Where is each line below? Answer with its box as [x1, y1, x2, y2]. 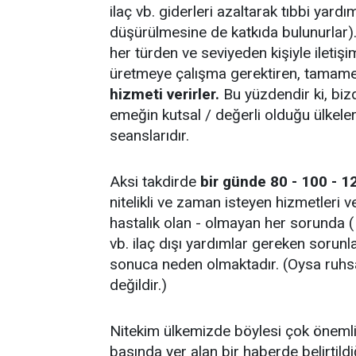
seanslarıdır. [110, 126, 189, 145]
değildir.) [110, 276, 167, 294]
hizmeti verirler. [110, 85, 219, 103]
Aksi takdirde [110, 172, 200, 191]
